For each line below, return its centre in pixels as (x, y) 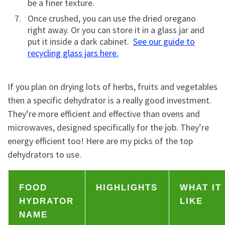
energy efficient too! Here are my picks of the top (100, 141)
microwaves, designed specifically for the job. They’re (108, 128)
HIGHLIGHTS (127, 188)
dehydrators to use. (44, 155)
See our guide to (164, 41)
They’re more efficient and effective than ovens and (104, 114)
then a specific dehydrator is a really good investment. (109, 100)
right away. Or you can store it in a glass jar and (116, 30)
